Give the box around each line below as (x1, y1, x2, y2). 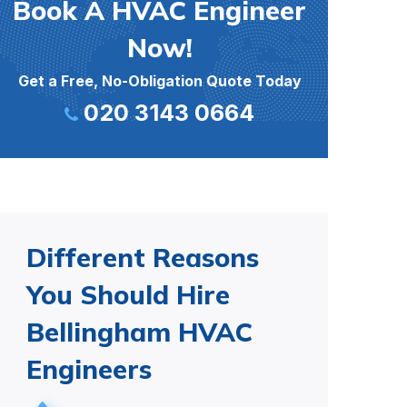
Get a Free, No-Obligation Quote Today (17, 72, 302, 90)
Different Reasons (26, 241, 259, 273)
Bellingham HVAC (26, 315, 253, 348)
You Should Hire (26, 278, 230, 311)
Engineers (26, 352, 152, 385)
